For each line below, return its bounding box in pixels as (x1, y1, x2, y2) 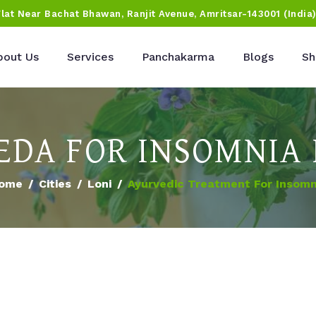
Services (67, 50, 114, 63)
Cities (38, 177, 71, 190)
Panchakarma (142, 50, 214, 63)
